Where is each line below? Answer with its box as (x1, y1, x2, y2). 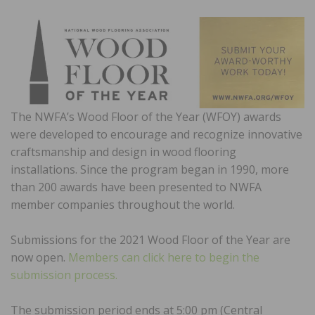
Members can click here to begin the (68, 249, 259, 265)
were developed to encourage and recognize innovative (11, 126, 302, 142)
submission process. (11, 266, 117, 283)
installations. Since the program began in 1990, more (11, 161, 289, 177)
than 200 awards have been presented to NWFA (11, 179, 262, 195)
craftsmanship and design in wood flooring (11, 143, 236, 160)
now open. (11, 249, 68, 265)
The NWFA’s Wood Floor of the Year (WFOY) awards (11, 108, 281, 124)
